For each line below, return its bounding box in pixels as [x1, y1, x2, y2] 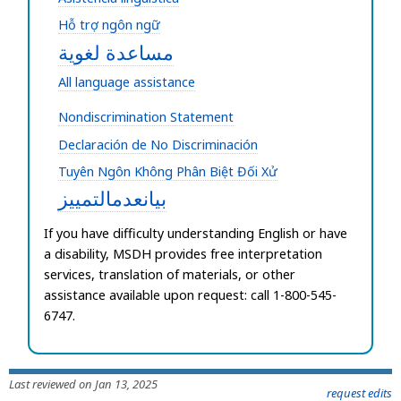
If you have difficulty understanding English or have [44, 225, 348, 242]
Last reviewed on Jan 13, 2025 [9, 376, 158, 393]
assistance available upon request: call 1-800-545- [44, 286, 337, 303]
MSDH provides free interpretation [113, 245, 323, 262]
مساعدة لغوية [58, 38, 175, 65]
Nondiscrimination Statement [58, 108, 235, 126]
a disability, [44, 245, 114, 262]
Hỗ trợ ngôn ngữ [58, 16, 161, 34]
